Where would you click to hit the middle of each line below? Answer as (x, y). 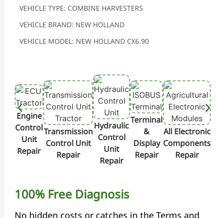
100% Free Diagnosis (72, 194)
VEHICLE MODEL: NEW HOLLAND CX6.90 (84, 41)
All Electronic (187, 132)
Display (146, 143)
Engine (29, 116)
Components (187, 143)
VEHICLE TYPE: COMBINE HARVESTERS (81, 8)
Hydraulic (111, 126)
